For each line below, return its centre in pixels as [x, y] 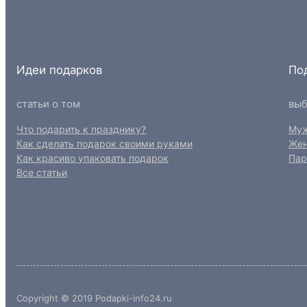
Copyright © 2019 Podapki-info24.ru [94, 298]
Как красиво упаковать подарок [93, 158]
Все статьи [42, 173]
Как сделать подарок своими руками [105, 144]
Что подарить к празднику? [81, 130]
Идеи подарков [59, 70]
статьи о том [48, 104]
